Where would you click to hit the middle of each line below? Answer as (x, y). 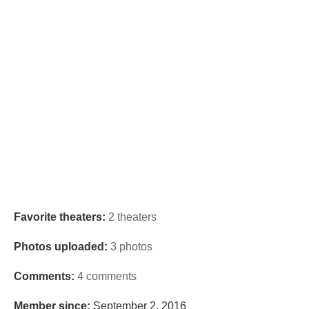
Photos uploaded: (61, 247)
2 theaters (132, 217)
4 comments (107, 276)
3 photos (131, 247)
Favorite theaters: (60, 217)
